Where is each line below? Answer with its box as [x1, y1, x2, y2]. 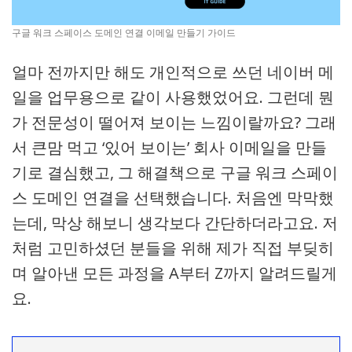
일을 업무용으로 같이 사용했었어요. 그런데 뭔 [12, 86, 334, 108]
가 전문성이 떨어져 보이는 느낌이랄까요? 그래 [12, 112, 336, 133]
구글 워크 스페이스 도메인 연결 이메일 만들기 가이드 [12, 26, 236, 39]
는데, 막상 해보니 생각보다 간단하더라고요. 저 [12, 212, 338, 233]
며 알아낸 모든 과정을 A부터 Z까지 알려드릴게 [12, 262, 337, 284]
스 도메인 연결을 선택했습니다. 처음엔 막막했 [12, 187, 334, 208]
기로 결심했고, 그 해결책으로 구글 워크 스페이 [12, 162, 338, 183]
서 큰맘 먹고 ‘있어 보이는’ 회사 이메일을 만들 [12, 137, 327, 158]
